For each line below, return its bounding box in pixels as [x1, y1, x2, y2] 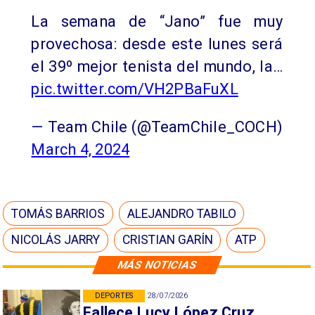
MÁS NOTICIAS [115, 258, 199, 271]
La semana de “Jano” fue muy [31, 12, 283, 30]
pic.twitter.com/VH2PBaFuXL [31, 79, 238, 98]
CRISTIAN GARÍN [122, 233, 214, 247]
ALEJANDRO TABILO [127, 206, 236, 221]
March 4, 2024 [31, 140, 130, 158]
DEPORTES [94, 290, 134, 300]
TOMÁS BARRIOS [11, 206, 105, 221]
